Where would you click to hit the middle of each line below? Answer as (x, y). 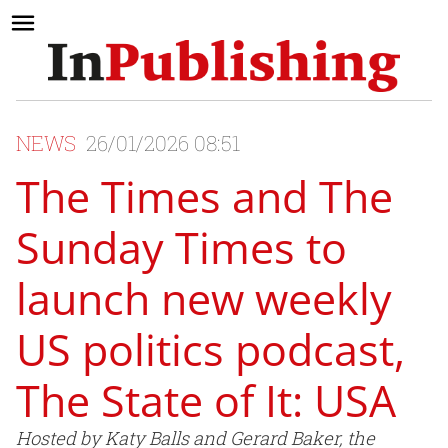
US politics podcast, (210, 350)
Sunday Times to (181, 248)
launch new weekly (204, 299)
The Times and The (204, 197)
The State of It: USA (206, 401)
